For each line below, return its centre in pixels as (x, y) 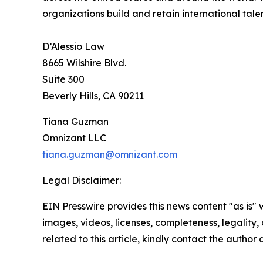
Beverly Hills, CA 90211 (93, 95)
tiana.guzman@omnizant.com (110, 154)
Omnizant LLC (74, 138)
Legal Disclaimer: (82, 180)
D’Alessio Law (73, 46)
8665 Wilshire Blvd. (84, 63)
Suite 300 (63, 79)
